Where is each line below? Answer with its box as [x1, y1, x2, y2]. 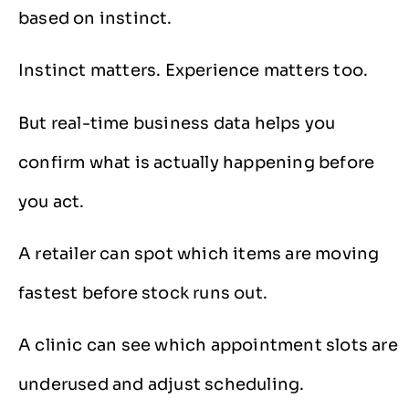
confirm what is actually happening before [18, 152, 375, 173]
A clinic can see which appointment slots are [18, 335, 398, 356]
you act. [18, 191, 85, 212]
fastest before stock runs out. [18, 282, 267, 303]
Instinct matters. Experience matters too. [18, 60, 369, 81]
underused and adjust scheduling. [18, 374, 305, 395]
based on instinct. [18, 7, 173, 28]
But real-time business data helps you [18, 112, 336, 133]
